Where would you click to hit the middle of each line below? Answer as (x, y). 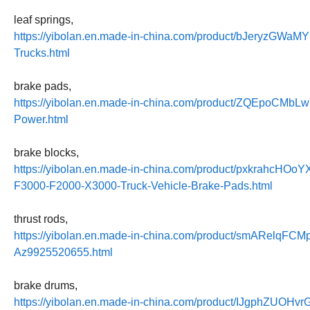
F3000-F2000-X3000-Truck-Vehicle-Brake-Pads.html (143, 185)
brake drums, (46, 285)
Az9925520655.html (63, 252)
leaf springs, (44, 19)
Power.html (41, 119)
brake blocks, (46, 152)
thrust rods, (41, 219)
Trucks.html (42, 53)
